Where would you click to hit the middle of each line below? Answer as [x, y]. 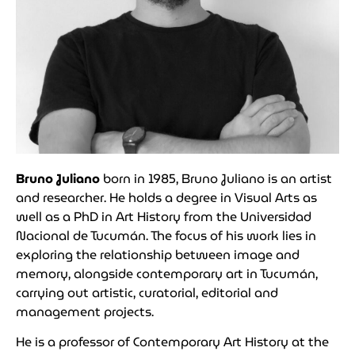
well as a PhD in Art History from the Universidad [164, 216]
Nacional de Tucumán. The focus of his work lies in [166, 235]
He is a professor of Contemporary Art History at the [172, 342]
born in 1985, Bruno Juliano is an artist [218, 178]
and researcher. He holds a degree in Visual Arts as [166, 197]
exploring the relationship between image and [158, 254]
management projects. [86, 311]
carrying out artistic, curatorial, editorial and [147, 292]
